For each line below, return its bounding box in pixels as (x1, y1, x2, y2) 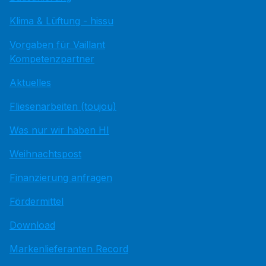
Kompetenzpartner (9, 52, 94, 65)
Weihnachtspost (9, 147, 81, 160)
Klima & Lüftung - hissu (9, 14, 113, 27)
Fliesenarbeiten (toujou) (9, 100, 116, 112)
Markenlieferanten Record (9, 242, 128, 255)
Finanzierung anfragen (9, 171, 112, 183)
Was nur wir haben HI (9, 123, 109, 136)
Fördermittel (9, 195, 64, 207)
